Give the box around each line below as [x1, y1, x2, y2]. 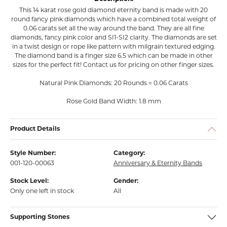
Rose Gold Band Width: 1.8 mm [66, 99, 161, 105]
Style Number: [10, 150, 56, 157]
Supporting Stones [10, 214, 70, 220]
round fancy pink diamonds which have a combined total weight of [11, 17, 216, 23]
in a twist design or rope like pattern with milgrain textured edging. [12, 44, 215, 50]
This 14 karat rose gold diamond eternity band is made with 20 [19, 8, 208, 14]
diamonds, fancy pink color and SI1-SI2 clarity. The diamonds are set [10, 35, 217, 41]
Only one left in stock [10, 188, 74, 195]
